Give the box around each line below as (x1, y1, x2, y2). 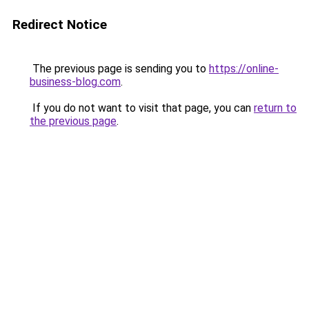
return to (254, 101, 297, 114)
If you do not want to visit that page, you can (30, 101, 254, 114)
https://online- (209, 62, 279, 75)
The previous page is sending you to (30, 62, 209, 75)
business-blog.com (30, 75, 121, 88)
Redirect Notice (12, 17, 107, 32)
